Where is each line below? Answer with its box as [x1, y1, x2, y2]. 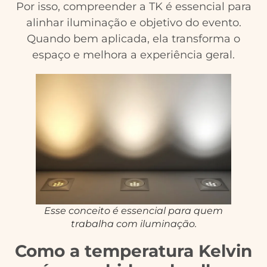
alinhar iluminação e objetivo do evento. [26, 15, 241, 29]
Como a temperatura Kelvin [15, 240, 252, 261]
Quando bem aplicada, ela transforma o [27, 32, 240, 45]
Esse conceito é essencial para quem [44, 204, 223, 216]
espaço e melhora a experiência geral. [32, 48, 235, 61]
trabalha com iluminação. [70, 218, 197, 229]
